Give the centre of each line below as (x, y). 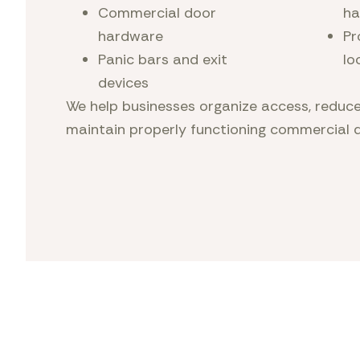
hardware (131, 36)
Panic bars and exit (163, 59)
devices (123, 83)
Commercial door (157, 13)
